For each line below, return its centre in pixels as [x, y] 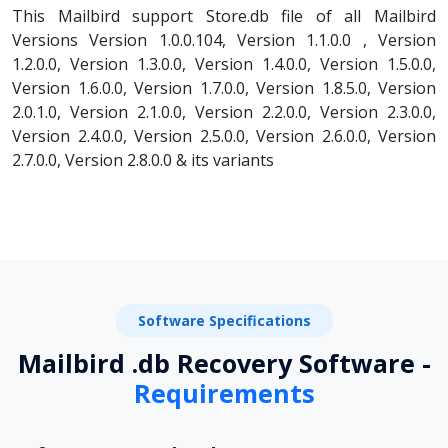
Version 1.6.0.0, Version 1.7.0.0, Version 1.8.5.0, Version [224, 87]
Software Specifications [224, 320]
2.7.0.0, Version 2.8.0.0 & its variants [143, 159]
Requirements [224, 392]
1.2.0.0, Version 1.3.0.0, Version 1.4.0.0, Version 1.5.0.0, [224, 63]
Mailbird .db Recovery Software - [224, 362]
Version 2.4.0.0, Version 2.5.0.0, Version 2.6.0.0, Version [224, 135]
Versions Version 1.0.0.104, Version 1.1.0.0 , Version [224, 39]
